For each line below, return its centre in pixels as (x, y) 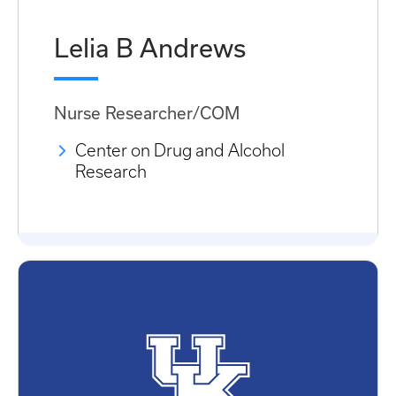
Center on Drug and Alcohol (180, 150)
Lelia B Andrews (150, 47)
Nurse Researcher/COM (147, 113)
